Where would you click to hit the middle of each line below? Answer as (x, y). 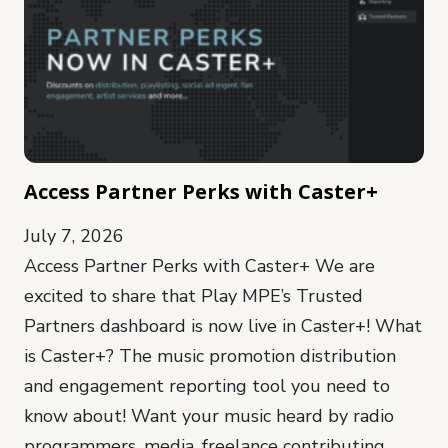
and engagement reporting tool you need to (207, 386)
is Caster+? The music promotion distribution (210, 356)
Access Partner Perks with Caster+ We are (199, 266)
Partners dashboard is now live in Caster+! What (223, 326)
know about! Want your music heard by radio (209, 416)
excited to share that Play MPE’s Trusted (193, 296)
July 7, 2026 (74, 236)
